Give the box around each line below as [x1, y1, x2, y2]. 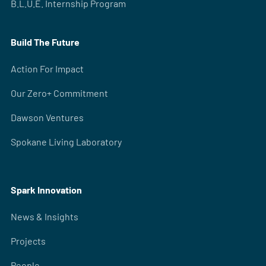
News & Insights [10, 211, 78, 222]
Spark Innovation [10, 184, 82, 195]
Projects [10, 235, 46, 246]
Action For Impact [10, 63, 84, 74]
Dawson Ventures [10, 112, 84, 123]
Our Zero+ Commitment [10, 87, 108, 99]
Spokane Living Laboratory [10, 136, 122, 147]
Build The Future [10, 36, 80, 47]
